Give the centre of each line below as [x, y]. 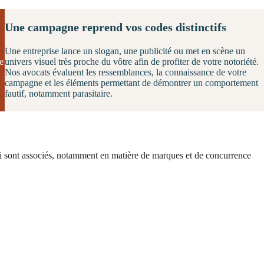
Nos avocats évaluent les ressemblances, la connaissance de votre [126, 72]
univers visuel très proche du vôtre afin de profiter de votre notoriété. [132, 61]
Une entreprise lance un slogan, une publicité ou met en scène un [125, 51]
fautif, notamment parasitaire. [59, 93]
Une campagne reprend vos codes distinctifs [115, 27]
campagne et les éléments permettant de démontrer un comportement [131, 82]
